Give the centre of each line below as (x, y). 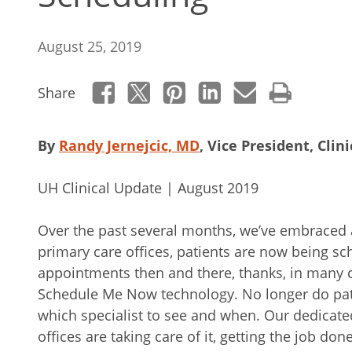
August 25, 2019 (90, 46)
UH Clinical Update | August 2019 (148, 188)
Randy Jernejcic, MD (129, 145)
